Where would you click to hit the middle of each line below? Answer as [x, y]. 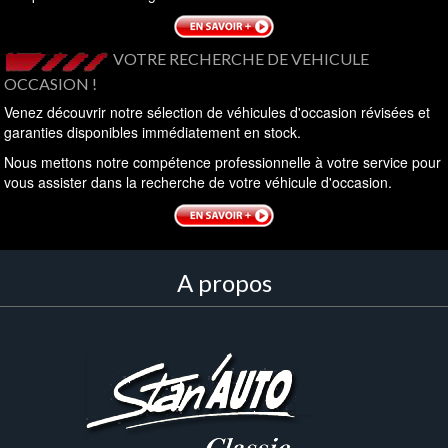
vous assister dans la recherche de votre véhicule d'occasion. [198, 182]
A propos [224, 283]
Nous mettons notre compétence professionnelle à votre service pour [223, 162]
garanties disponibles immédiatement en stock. [153, 132]
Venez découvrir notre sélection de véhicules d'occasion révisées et [217, 112]
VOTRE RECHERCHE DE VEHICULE [241, 59]
